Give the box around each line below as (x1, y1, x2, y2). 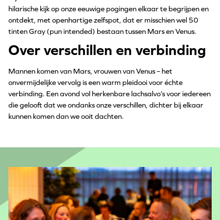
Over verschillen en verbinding (8, 41, 206, 58)
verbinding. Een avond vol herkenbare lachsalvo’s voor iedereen (8, 89, 211, 98)
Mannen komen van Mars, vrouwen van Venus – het (8, 66, 172, 75)
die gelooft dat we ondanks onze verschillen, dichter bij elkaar (8, 100, 203, 109)
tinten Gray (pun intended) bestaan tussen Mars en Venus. (8, 27, 196, 35)
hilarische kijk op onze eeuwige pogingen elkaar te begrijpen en (8, 4, 209, 13)
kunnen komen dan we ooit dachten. (8, 111, 124, 120)
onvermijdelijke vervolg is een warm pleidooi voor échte (8, 78, 183, 86)
